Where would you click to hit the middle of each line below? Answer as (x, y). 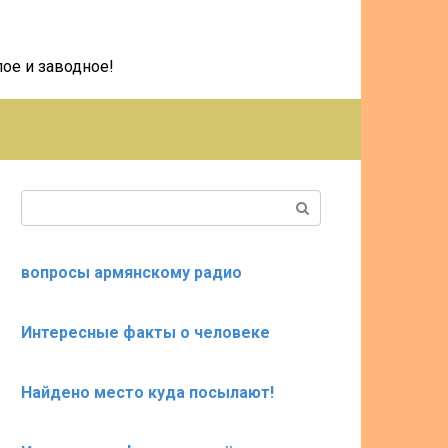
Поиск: (45, 200)
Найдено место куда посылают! (147, 392)
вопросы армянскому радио (131, 272)
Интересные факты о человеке (145, 332)
